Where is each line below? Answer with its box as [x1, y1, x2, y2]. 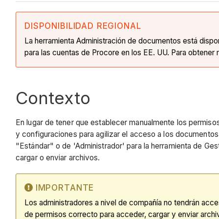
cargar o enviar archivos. [16, 153, 100, 162]
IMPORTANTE [35, 182, 94, 193]
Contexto [16, 88, 90, 109]
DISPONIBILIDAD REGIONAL [24, 21, 141, 31]
